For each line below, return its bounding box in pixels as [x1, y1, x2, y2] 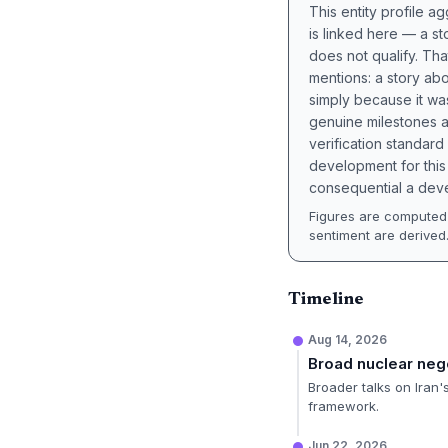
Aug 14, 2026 [308, 332, 387, 347]
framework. [308, 398, 379, 414]
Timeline [288, 291, 364, 309]
